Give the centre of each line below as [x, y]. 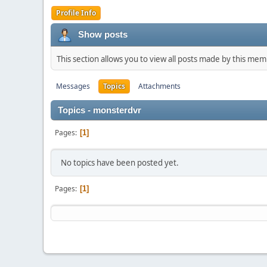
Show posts [103, 34]
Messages [73, 86]
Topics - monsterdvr [100, 110]
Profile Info [76, 13]
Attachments [159, 86]
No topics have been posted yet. [120, 162]
